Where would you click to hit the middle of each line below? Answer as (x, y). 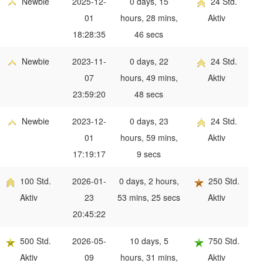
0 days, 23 (149, 121)
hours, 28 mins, (149, 18)
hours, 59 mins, (149, 138)
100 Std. (36, 181)
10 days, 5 (149, 241)
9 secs (149, 154)
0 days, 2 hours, (149, 181)
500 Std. (36, 241)
